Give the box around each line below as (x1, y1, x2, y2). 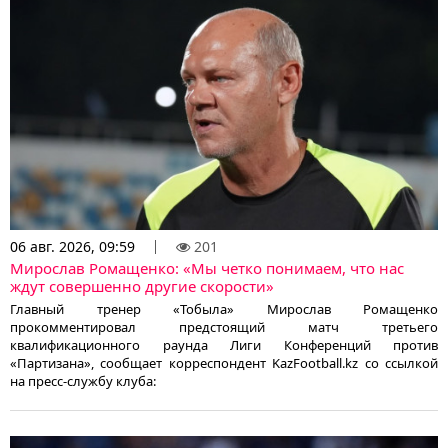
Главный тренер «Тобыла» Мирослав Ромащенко (10, 300, 438, 319)
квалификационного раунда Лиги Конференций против (10, 336, 438, 355)
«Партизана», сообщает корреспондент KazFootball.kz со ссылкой (10, 354, 438, 373)
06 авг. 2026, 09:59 (10, 237, 135, 257)
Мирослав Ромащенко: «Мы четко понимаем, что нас (10, 258, 404, 279)
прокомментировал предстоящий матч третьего (10, 318, 438, 337)
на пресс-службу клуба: (10, 372, 156, 391)
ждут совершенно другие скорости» (10, 276, 274, 297)
